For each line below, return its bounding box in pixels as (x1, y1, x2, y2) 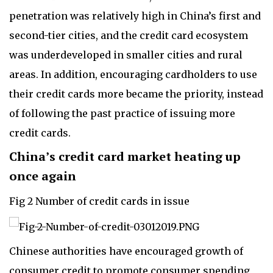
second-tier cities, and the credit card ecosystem (9, 29, 248, 42)
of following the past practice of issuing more (9, 107, 235, 120)
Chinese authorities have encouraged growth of (9, 245, 243, 258)
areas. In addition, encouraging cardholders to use (9, 68, 257, 81)
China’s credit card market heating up (9, 148, 241, 165)
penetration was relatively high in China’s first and (9, 10, 261, 23)
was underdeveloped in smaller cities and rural (9, 49, 243, 62)
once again (9, 168, 76, 185)
